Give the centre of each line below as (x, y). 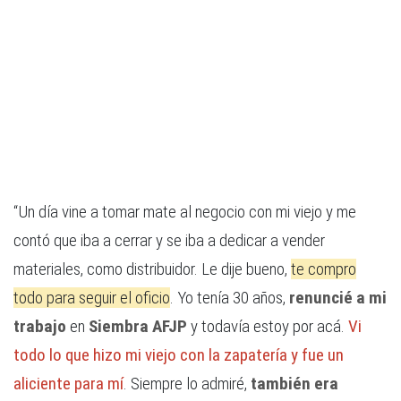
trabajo (40, 327)
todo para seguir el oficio (92, 298)
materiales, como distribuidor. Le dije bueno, (152, 269)
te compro (324, 269)
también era (294, 384)
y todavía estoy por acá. (268, 327)
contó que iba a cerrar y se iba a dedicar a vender (169, 241)
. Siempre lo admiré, (187, 384)
